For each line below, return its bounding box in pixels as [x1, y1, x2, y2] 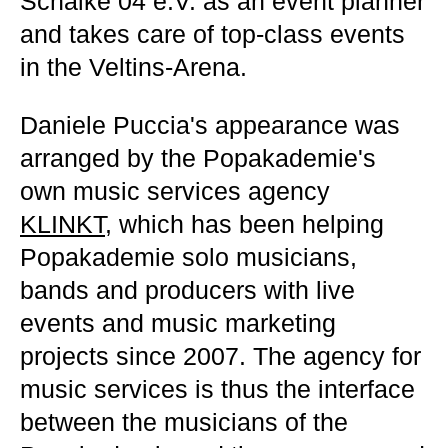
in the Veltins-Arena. [20, 53, 247, 81]
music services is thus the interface [20, 375, 415, 403]
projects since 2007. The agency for [20, 342, 421, 370]
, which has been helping [105, 210, 384, 238]
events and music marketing [20, 309, 336, 337]
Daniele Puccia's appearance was [20, 111, 400, 139]
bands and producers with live [20, 276, 355, 304]
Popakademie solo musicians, [20, 243, 357, 271]
